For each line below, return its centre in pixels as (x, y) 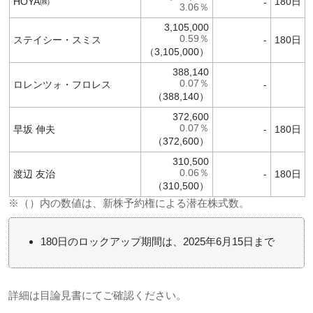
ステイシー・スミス (57, 39)
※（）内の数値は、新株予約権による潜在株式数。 (129, 203)
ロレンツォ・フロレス (62, 84)
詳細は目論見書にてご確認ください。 (97, 295)
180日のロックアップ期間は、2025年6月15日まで (158, 241)
